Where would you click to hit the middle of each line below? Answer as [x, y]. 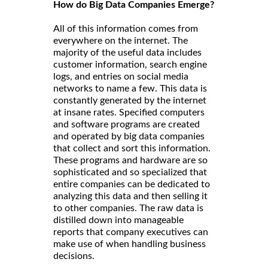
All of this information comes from [126, 28]
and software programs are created [127, 124]
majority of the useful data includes [127, 52]
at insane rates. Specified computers [129, 112]
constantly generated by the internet [130, 100]
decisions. [74, 256]
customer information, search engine [130, 64]
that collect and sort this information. [132, 148]
